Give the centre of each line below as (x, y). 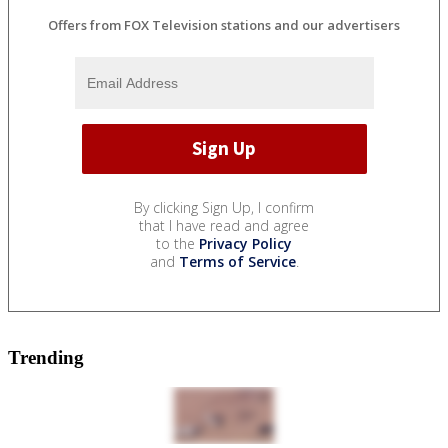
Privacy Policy (245, 243)
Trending (46, 357)
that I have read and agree (224, 225)
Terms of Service (237, 261)
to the (177, 243)
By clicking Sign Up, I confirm (224, 207)
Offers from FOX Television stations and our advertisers (224, 24)
